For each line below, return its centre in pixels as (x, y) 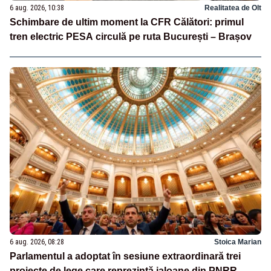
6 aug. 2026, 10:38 (37, 8)
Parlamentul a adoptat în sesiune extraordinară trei (125, 256)
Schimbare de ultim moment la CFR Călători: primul (127, 22)
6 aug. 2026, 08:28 (37, 242)
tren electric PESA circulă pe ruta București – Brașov (131, 37)
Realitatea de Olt (233, 8)
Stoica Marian (238, 242)
